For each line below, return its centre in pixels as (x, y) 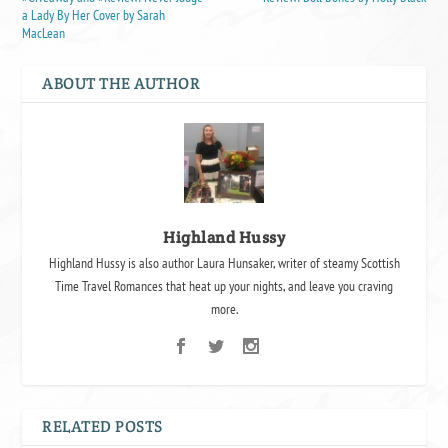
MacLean (44, 32)
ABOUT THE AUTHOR (121, 83)
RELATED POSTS (102, 426)
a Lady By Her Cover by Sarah (94, 14)
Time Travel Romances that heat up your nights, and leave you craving (224, 285)
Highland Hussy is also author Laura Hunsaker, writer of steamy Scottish (224, 262)
